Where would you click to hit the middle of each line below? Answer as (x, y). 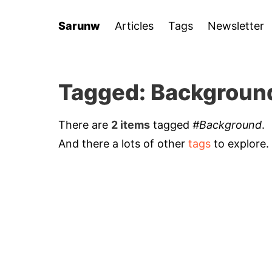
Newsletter (236, 25)
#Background (227, 125)
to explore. (240, 144)
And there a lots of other (123, 144)
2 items (131, 125)
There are (85, 125)
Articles (134, 25)
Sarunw (79, 25)
